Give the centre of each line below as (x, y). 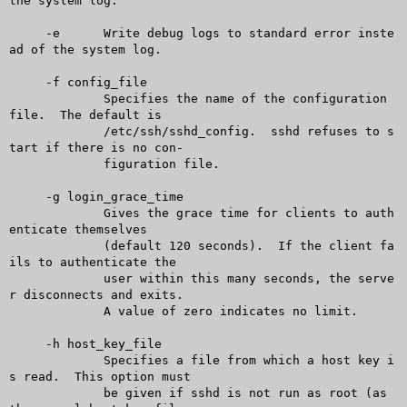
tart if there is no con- (96, 147)
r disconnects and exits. (96, 294)
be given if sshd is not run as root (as (38, 392)
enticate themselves (78, 229)
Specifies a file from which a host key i (38, 360)
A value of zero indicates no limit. (38, 311)
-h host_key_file (27, 343)
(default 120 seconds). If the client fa (38, 245)
